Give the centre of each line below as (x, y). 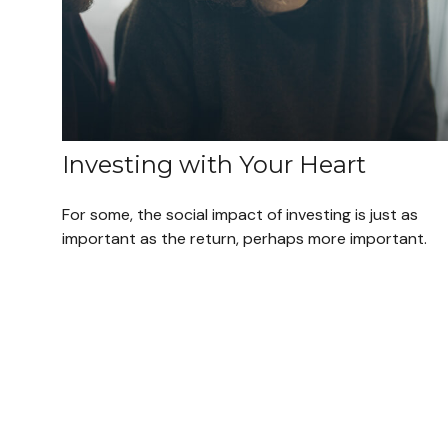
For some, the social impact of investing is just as (240, 214)
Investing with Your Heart (214, 164)
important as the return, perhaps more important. (244, 238)
